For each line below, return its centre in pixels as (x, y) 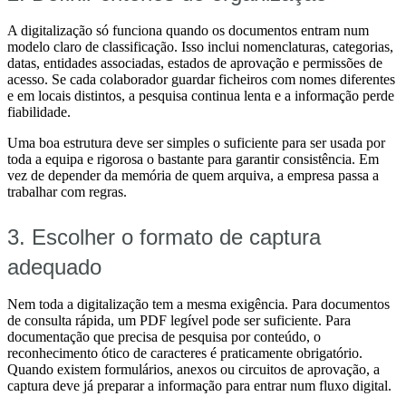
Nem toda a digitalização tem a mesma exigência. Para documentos (198, 304)
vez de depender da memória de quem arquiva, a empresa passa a (193, 176)
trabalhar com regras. (67, 192)
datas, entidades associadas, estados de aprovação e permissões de (195, 63)
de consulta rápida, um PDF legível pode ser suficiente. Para (179, 321)
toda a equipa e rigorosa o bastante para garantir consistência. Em (193, 159)
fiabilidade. (39, 112)
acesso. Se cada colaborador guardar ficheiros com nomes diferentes (201, 80)
